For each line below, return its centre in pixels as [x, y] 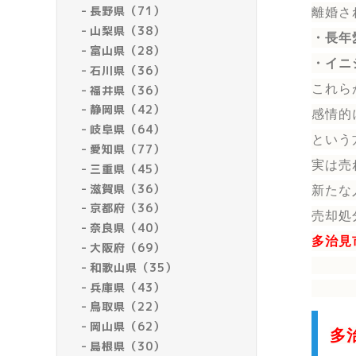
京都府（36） [128, 208]
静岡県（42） [128, 110]
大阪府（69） [128, 247]
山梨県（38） [128, 31]
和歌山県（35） [134, 267]
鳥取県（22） [128, 307]
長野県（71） [128, 11]
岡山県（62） [128, 327]
